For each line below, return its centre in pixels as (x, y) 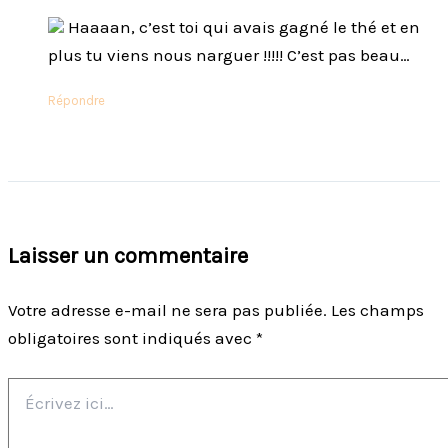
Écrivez (30, 386)
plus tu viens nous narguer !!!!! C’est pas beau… (229, 55)
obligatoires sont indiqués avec (132, 338)
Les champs (377, 310)
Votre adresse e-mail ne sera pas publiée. (167, 310)
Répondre (76, 101)
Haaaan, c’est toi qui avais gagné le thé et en (242, 27)
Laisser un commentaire (128, 256)
